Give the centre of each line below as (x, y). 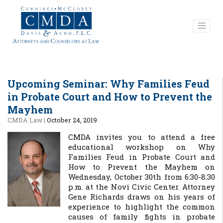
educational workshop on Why (142, 147)
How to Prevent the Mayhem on (142, 167)
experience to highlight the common (142, 207)
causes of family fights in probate (142, 217)
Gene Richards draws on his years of (142, 197)
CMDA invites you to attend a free (142, 137)
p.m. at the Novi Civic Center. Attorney (142, 187)
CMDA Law (25, 120)
